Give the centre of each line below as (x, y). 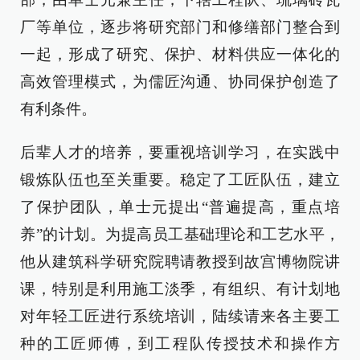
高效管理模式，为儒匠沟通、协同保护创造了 (180, 82)
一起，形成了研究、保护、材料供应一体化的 (180, 55)
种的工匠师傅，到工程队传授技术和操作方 (180, 344)
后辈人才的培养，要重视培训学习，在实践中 (180, 153)
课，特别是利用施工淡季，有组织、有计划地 (180, 289)
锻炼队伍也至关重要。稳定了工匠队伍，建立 (180, 180)
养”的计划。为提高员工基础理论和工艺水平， (180, 235)
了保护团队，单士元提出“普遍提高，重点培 (180, 207)
